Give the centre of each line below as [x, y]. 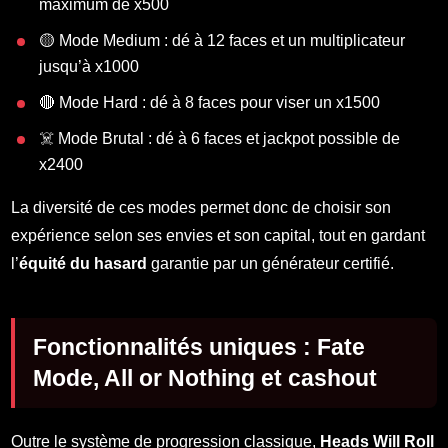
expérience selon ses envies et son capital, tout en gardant [218, 236]
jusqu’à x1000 [89, 67]
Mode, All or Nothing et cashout [205, 378]
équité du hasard [83, 264]
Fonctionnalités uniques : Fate [199, 347]
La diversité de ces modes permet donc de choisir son [201, 208]
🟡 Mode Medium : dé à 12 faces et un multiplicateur [222, 41]
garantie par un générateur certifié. [271, 264]
